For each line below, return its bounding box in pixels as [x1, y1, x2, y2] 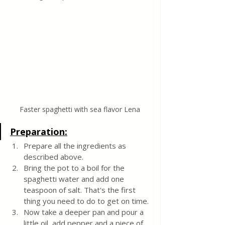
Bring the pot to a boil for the [24, 163, 127, 173]
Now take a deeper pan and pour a [24, 207, 146, 217]
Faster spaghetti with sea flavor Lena [20, 104, 140, 115]
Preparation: [10, 126, 67, 138]
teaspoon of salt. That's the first [24, 185, 138, 195]
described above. [24, 152, 83, 162]
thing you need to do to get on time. [24, 196, 149, 206]
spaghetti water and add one [24, 174, 126, 184]
